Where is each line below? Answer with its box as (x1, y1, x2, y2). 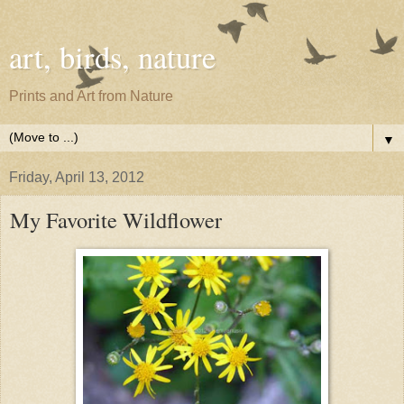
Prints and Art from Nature (9, 88, 173, 104)
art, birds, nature (9, 36, 216, 78)
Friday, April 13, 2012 (9, 170, 144, 185)
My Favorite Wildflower (10, 205, 222, 234)
